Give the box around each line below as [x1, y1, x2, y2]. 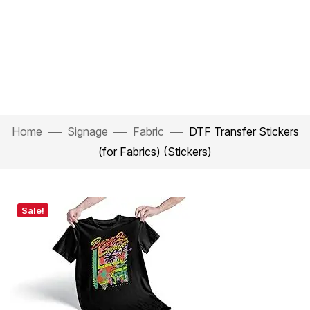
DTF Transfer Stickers [188, 125, 299, 139]
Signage [66, 125, 108, 139]
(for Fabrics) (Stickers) [98, 145, 212, 159]
